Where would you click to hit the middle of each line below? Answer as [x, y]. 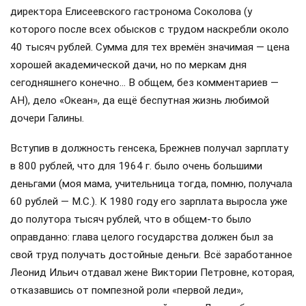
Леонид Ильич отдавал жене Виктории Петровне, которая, [152, 273]
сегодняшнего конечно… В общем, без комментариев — [144, 82]
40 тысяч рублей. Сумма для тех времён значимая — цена [150, 47]
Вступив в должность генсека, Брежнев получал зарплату [149, 149]
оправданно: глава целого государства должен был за [142, 237]
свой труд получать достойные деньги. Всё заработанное [151, 255]
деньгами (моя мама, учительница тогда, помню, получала [151, 184]
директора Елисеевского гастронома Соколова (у [131, 11]
